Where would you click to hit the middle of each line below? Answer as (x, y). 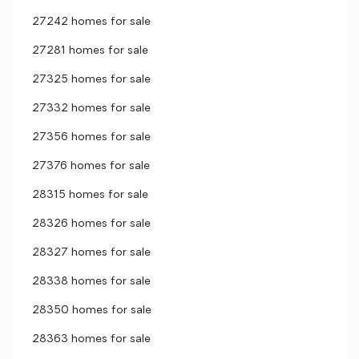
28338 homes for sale (91, 282)
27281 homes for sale (90, 51)
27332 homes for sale (91, 109)
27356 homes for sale (91, 137)
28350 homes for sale (92, 311)
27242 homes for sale (91, 22)
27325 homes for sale (91, 80)
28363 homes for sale (91, 339)
